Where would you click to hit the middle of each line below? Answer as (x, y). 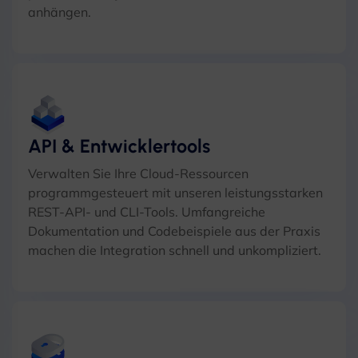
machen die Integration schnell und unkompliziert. (175, 250)
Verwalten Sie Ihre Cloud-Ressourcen (138, 173)
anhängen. (60, 12)
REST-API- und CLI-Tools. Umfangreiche (147, 212)
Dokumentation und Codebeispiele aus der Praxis (174, 231)
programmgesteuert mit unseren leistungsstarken (175, 193)
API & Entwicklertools (119, 146)
